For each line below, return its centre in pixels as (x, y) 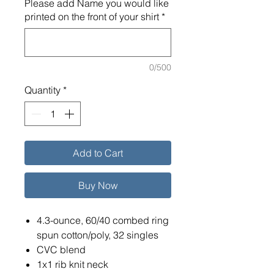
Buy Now (98, 186)
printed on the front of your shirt (92, 17)
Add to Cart (98, 153)
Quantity (43, 90)
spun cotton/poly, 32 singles (98, 235)
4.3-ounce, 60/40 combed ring (103, 220)
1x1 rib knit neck (72, 265)
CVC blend (61, 250)
